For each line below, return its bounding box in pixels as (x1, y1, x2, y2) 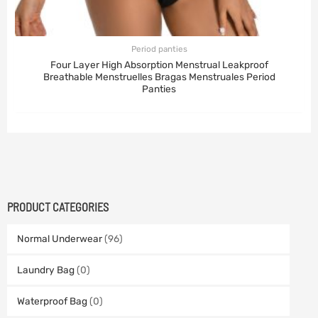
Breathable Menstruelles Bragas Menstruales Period (43, 70, 275, 82)
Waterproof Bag (16, 295, 87, 307)
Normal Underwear (16, 232, 102, 244)
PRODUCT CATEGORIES (7, 200, 109, 214)
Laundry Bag (16, 263, 75, 275)
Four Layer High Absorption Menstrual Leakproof (50, 58, 268, 70)
